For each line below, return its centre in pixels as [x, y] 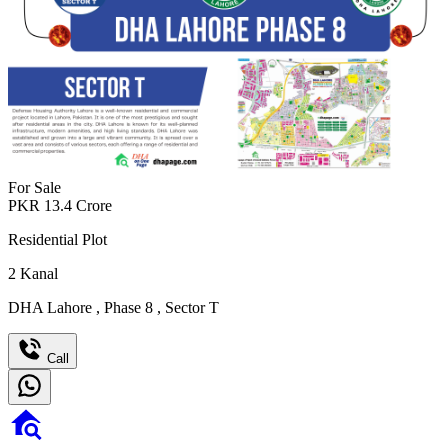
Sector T [190, 308]
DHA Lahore [52, 308]
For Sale [34, 188]
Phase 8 [128, 308]
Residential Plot [57, 240]
